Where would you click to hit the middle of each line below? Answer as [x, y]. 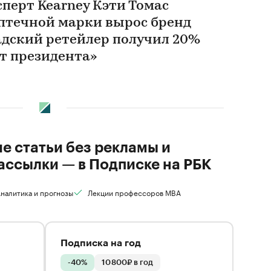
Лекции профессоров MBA [134, 192]
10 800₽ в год [127, 262]
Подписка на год [101, 243]
